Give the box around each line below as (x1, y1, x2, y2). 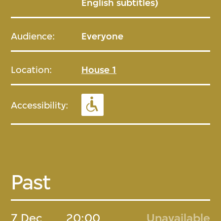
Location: (11, 64, 52, 75)
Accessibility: (11, 99, 69, 111)
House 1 (81, 64, 117, 75)
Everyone (81, 30, 124, 42)
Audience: (11, 30, 55, 42)
